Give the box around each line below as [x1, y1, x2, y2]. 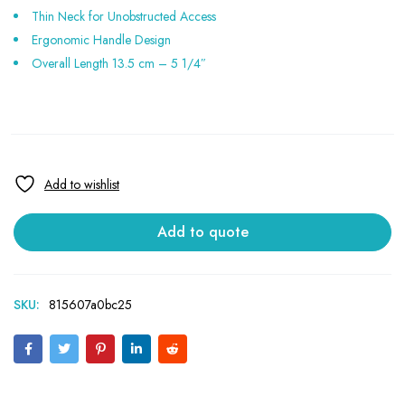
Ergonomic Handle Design [32, 31, 171, 49]
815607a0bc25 [49, 295, 132, 314]
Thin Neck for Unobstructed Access [32, 7, 216, 25]
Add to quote [156, 221, 249, 242]
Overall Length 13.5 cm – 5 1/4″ [32, 54, 206, 72]
